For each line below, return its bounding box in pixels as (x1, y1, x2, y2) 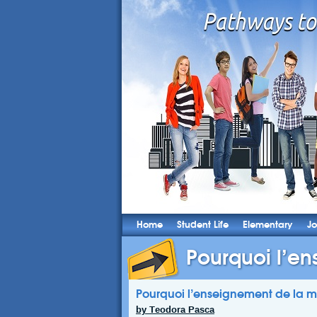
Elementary (243, 219, 293, 231)
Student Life (177, 219, 229, 231)
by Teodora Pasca (136, 304, 214, 315)
